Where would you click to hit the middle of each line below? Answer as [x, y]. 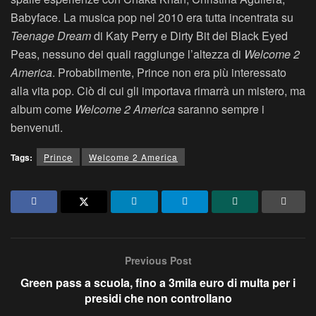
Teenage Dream [51, 36]
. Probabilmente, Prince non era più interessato [169, 73]
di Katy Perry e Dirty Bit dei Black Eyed [189, 36]
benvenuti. [37, 128]
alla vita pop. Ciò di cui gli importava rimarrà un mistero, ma [158, 91]
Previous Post [158, 261]
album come [43, 109]
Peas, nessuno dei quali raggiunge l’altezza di [126, 54]
